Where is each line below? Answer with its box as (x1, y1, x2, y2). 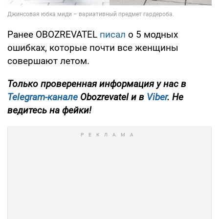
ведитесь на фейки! (7, 105, 91, 116)
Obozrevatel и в (78, 91, 147, 103)
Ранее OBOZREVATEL (7, 29, 100, 41)
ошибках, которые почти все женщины (7, 42, 178, 54)
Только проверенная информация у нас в (7, 78, 186, 90)
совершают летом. (7, 55, 89, 67)
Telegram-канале (7, 91, 78, 103)
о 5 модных (126, 29, 178, 41)
